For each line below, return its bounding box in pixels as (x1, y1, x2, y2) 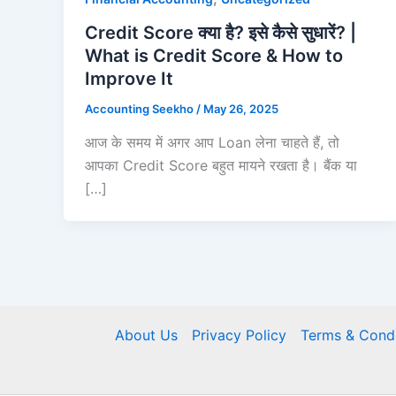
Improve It (85, 67, 173, 89)
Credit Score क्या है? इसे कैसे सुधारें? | (85, 21, 356, 43)
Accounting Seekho (85, 101, 196, 116)
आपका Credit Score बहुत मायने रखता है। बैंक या (85, 156, 357, 174)
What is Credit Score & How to (85, 44, 343, 66)
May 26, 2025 (203, 101, 278, 116)
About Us (114, 325, 178, 344)
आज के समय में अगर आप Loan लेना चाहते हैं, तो (85, 133, 339, 151)
